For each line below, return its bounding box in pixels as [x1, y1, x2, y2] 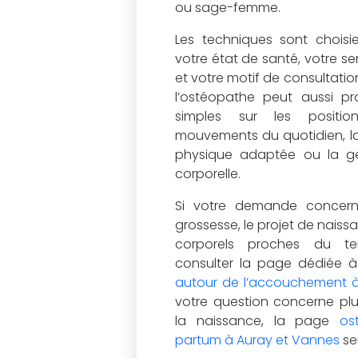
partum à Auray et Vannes [175, 331, 340, 349]
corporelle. [175, 165, 241, 183]
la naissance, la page [175, 312, 340, 330]
